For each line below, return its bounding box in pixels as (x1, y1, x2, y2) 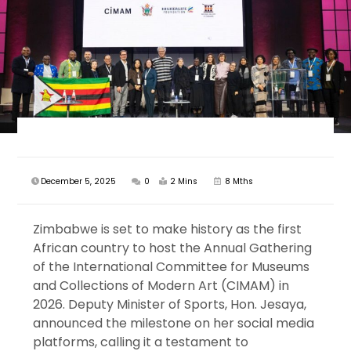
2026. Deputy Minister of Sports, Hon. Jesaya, (33, 295, 307, 313)
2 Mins (170, 175, 198, 187)
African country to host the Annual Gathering (33, 238, 313, 257)
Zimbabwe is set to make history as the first (33, 219, 302, 238)
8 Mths (223, 175, 254, 187)
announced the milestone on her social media (33, 313, 315, 332)
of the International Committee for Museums (33, 257, 310, 276)
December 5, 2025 (41, 175, 117, 187)
